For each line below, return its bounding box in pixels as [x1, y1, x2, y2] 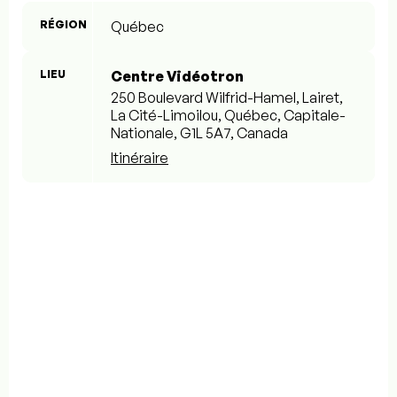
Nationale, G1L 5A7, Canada [111, 124, 288, 143]
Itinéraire [111, 149, 168, 167]
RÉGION [40, 18, 87, 32]
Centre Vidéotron [111, 67, 244, 86]
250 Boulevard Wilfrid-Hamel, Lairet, [111, 89, 343, 107]
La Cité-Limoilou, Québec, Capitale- [111, 106, 346, 125]
